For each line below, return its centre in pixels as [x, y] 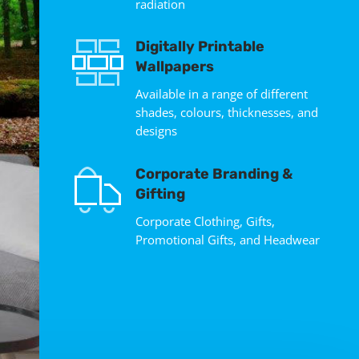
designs [156, 131]
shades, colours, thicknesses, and [226, 113]
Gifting [160, 194]
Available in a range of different [221, 94]
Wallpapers [174, 67]
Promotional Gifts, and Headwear [227, 239]
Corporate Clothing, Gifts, [205, 221]
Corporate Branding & [214, 173]
